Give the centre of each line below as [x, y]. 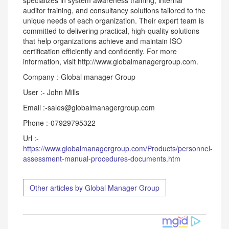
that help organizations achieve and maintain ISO [102, 41]
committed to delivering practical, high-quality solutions [111, 31]
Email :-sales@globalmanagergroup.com [89, 107]
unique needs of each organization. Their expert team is [113, 20]
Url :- [31, 138]
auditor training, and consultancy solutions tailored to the [114, 10]
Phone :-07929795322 [59, 123]
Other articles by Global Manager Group [95, 188]
